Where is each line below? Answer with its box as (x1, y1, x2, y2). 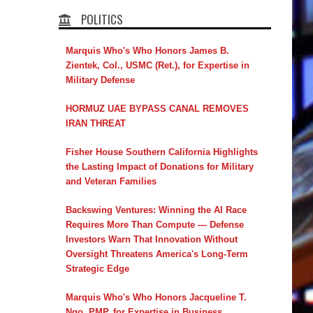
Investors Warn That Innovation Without (65, 233, 238, 245)
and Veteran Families (65, 175, 156, 187)
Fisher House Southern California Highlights (65, 146, 258, 157)
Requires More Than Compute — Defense (65, 219, 244, 230)
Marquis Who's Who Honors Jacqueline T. (65, 291, 247, 303)
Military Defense (65, 74, 135, 85)
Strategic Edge (65, 263, 129, 274)
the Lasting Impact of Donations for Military (65, 161, 254, 172)
